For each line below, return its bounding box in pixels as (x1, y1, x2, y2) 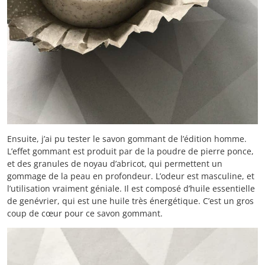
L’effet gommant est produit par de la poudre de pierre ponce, (7, 146, 254, 157)
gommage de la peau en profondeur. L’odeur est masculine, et (7, 170, 254, 182)
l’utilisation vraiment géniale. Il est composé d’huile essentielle (7, 183, 255, 195)
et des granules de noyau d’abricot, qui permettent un (7, 158, 222, 170)
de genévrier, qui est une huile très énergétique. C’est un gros (7, 195, 254, 207)
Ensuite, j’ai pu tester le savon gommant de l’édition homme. (7, 133, 247, 145)
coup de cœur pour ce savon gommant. (7, 208, 163, 219)
